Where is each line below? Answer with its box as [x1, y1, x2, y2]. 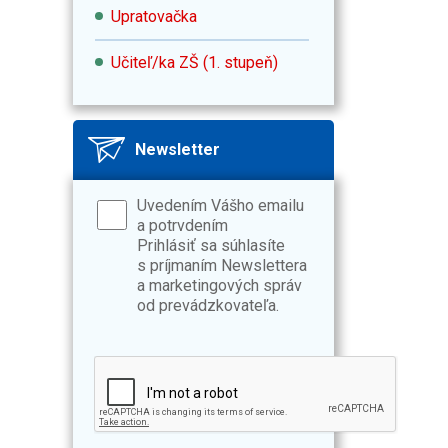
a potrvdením [137, 215, 228, 235]
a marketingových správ [137, 275, 302, 295]
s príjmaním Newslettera [137, 255, 307, 275]
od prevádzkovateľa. [137, 295, 279, 315]
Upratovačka [111, 6, 197, 26]
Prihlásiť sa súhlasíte [137, 235, 285, 255]
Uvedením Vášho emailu [137, 195, 304, 215]
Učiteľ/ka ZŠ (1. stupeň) [111, 52, 278, 72]
